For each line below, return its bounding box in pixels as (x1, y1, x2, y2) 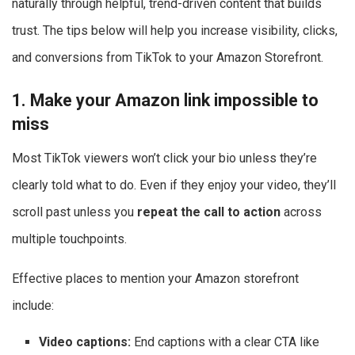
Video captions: (39, 334, 132, 349)
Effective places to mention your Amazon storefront (12, 270, 299, 286)
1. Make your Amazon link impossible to (12, 90, 319, 110)
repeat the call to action (137, 204, 281, 219)
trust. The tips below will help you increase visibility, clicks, (12, 23, 338, 39)
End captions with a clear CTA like (131, 334, 320, 349)
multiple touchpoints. (12, 231, 127, 246)
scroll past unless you (12, 204, 137, 219)
